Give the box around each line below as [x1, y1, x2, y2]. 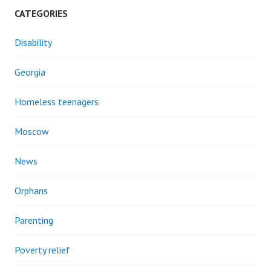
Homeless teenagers [15, 96, 99, 108]
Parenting [15, 214, 53, 226]
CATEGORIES [15, 7, 68, 19]
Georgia [15, 66, 45, 78]
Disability [15, 36, 52, 48]
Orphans [15, 184, 48, 197]
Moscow [15, 125, 49, 137]
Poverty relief [15, 244, 70, 256]
